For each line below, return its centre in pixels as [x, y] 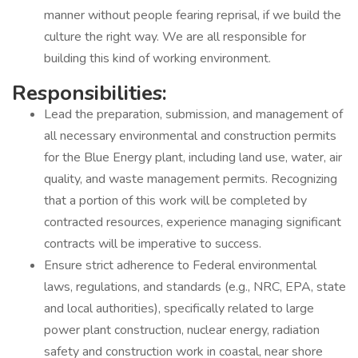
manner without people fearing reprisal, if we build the [193, 15]
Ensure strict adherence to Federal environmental [180, 265]
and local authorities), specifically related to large [179, 308]
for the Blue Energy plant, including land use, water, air [193, 157]
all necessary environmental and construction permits [190, 136]
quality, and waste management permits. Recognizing [191, 179]
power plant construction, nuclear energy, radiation [182, 330]
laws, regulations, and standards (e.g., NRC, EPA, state [195, 287]
